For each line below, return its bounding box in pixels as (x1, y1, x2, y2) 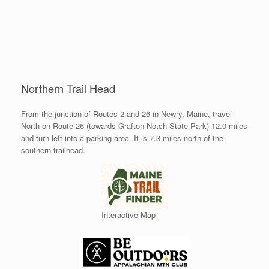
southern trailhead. (21, 144, 85, 156)
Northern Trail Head (21, 80, 115, 96)
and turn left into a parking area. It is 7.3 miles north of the (21, 132, 223, 144)
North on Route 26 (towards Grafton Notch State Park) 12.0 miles (21, 120, 247, 132)
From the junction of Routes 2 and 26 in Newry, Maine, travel (21, 108, 232, 120)
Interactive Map (101, 209, 156, 221)
